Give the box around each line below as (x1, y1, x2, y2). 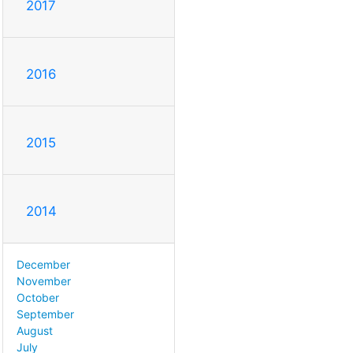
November (17, 274, 71, 288)
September (17, 307, 74, 321)
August (17, 324, 53, 338)
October (17, 291, 59, 305)
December (17, 258, 70, 272)
